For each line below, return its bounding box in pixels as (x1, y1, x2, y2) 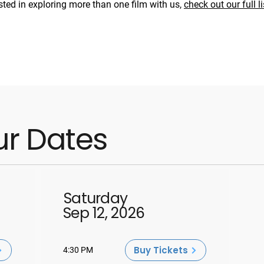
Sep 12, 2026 (63, 203, 144, 223)
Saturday (64, 188, 127, 209)
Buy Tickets (134, 244, 188, 256)
